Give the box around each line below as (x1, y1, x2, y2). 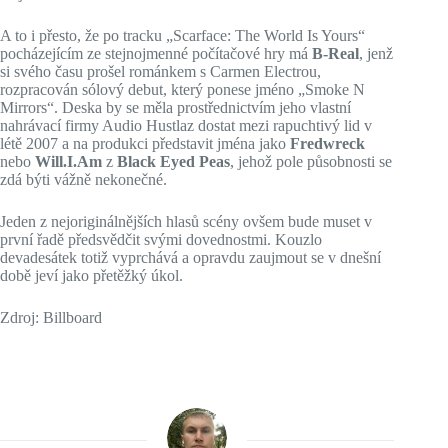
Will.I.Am (35, 153, 102, 170)
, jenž (359, 45, 393, 62)
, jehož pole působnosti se (230, 153, 392, 170)
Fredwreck (290, 135, 365, 152)
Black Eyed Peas (117, 153, 230, 170)
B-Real (312, 45, 359, 62)
